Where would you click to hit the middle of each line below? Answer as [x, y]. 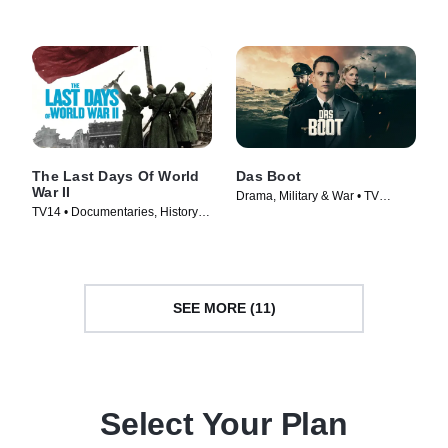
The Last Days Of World [116, 175]
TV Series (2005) [78, 228]
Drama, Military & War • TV [307, 195]
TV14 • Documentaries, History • [118, 211]
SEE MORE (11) [224, 308]
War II [51, 191]
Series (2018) [273, 212]
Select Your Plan [224, 423]
